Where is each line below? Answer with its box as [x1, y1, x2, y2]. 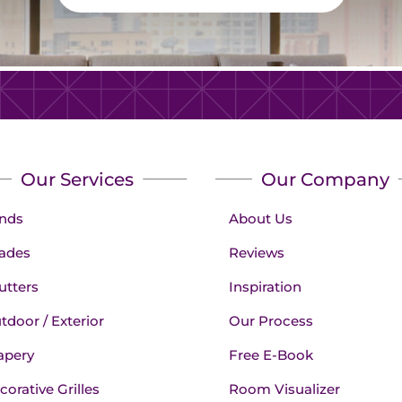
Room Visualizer [229, 380, 341, 398]
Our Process [229, 311, 314, 329]
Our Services [20, 168, 134, 190]
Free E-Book [229, 345, 314, 363]
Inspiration [229, 277, 302, 295]
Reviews [229, 243, 285, 261]
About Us [229, 209, 293, 227]
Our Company [260, 168, 389, 190]
